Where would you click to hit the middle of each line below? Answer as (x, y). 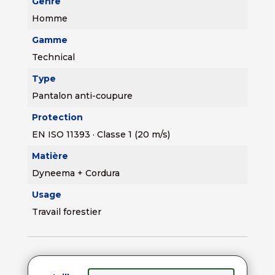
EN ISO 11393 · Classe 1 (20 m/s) (101, 134)
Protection (57, 117)
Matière (50, 156)
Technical (53, 57)
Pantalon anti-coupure (82, 95)
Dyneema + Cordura (76, 173)
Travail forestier (66, 211)
